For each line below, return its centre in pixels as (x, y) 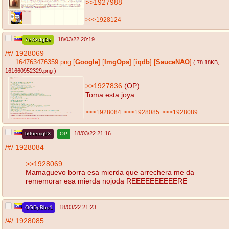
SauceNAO (173, 63)
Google (87, 63)
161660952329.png (29, 71)
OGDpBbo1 (39, 208)
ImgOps (117, 63)
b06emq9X (38, 134)
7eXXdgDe (38, 40)
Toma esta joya (110, 94)
